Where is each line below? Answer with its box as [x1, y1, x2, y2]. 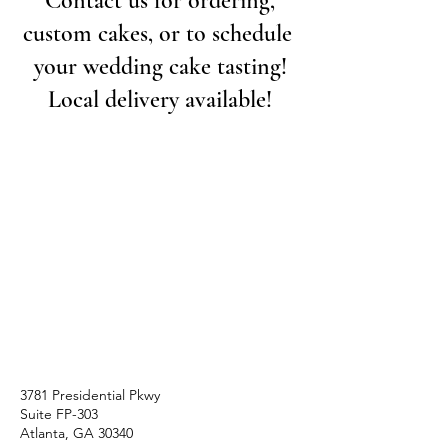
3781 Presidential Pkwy [20, 386, 160, 404]
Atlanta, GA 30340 [20, 424, 133, 442]
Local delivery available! [48, 85, 272, 114]
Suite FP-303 [20, 405, 98, 423]
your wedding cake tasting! [33, 52, 287, 81]
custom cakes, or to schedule [22, 19, 298, 48]
